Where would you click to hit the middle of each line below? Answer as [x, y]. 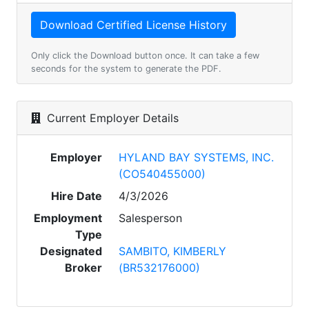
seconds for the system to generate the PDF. [126, 69]
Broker [84, 268]
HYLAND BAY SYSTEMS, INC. [197, 157]
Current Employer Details [111, 118]
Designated [71, 251]
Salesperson [151, 218]
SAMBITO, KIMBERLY [173, 251]
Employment [68, 218]
